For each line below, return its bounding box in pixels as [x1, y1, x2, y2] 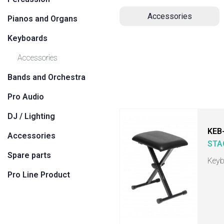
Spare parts [7, 150, 51, 160]
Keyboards [7, 33, 47, 43]
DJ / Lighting [7, 111, 55, 121]
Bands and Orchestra [7, 72, 85, 82]
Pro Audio [7, 92, 44, 101]
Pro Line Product [7, 170, 70, 179]
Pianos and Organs [7, 14, 77, 23]
